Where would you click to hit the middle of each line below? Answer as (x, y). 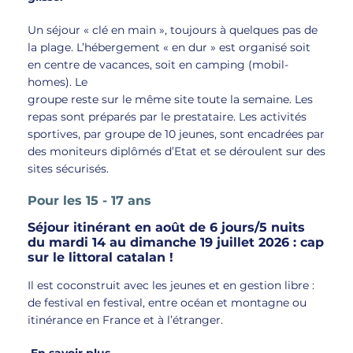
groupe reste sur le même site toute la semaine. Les (170, 99)
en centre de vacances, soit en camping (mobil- (158, 65)
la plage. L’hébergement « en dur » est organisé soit (169, 47)
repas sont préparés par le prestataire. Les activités (167, 117)
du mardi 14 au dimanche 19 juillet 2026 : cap (176, 242)
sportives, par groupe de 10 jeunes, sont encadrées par (176, 134)
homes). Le (58, 82)
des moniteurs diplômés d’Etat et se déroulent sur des (176, 151)
